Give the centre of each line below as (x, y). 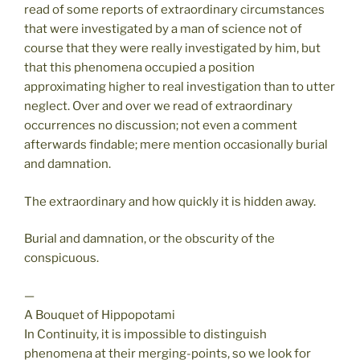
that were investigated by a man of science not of (163, 29)
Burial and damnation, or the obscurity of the (149, 239)
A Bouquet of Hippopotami (100, 315)
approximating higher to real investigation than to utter (180, 87)
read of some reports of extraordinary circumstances (174, 10)
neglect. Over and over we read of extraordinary (158, 106)
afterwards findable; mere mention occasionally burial (176, 145)
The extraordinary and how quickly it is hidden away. (170, 201)
